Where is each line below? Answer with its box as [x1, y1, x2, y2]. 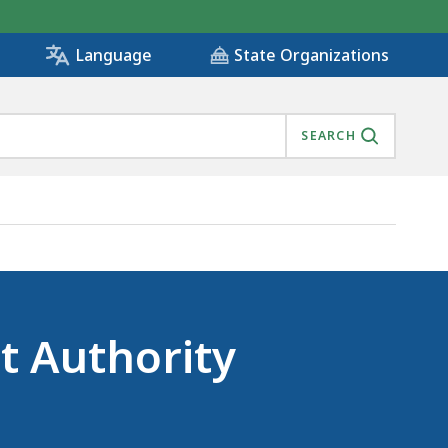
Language [75, 44, 152, 67]
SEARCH [301, 127, 356, 145]
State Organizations [234, 44, 389, 67]
